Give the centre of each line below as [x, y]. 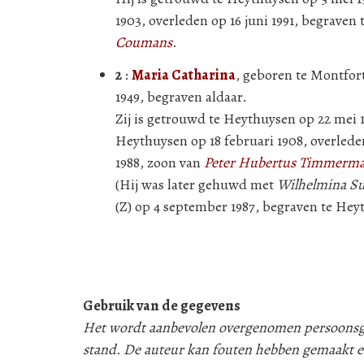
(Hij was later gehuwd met [196, 184]
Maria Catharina [184, 75]
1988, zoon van [160, 162]
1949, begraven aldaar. [181, 97]
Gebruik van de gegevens [162, 305]
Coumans [144, 42]
